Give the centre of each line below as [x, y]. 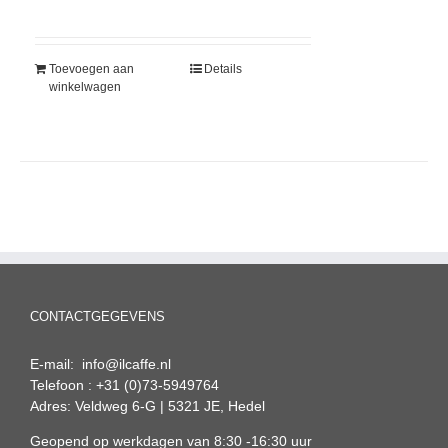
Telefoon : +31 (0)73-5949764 [124, 385]
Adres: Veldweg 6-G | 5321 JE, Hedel [147, 406]
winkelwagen [85, 87]
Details [223, 69]
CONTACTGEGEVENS [97, 317]
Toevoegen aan [91, 69]
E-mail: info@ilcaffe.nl [100, 364]
